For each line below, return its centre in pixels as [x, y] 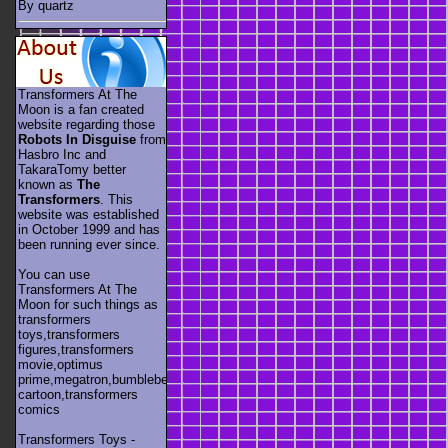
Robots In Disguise [77, 139]
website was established [88, 214]
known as [47, 184]
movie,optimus [60, 364]
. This [116, 199]
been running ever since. [89, 244]
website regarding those [86, 124]
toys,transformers [69, 334]
